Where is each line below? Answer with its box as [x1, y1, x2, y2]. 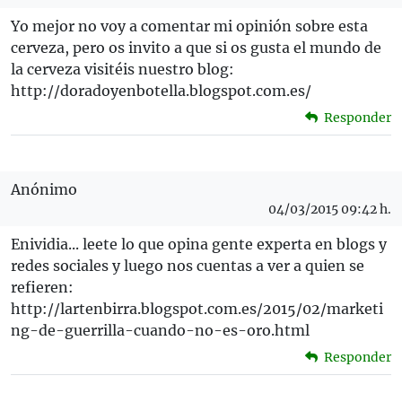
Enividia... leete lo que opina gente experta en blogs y [11, 235, 387, 254]
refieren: [11, 278, 74, 297]
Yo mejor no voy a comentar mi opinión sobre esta [11, 17, 368, 36]
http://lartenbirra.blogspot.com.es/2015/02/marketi [11, 300, 383, 319]
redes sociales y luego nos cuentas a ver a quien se [11, 257, 364, 275]
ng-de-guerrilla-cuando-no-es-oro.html [11, 321, 310, 340]
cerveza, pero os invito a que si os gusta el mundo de [11, 39, 381, 57]
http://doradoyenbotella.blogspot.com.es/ [11, 82, 311, 100]
